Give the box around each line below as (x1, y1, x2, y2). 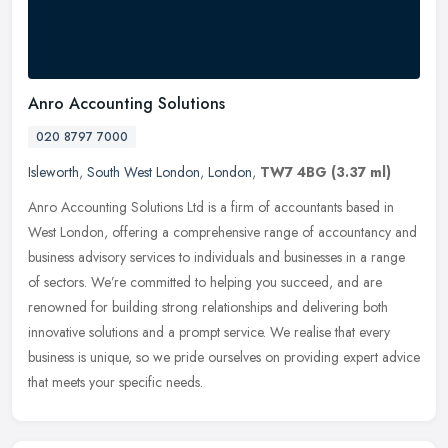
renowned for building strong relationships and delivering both (28, 297, 388, 318)
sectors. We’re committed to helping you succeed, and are (44, 272, 382, 293)
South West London (87, 162, 200, 183)
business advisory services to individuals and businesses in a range (28, 247, 405, 268)
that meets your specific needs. (28, 372, 203, 393)
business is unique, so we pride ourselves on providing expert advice (28, 347, 420, 368)
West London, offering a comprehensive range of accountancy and (28, 222, 417, 243)
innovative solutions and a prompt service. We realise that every (28, 322, 390, 343)
